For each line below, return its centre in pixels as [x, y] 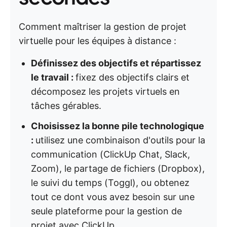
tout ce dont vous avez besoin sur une [113, 197]
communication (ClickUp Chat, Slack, [110, 154]
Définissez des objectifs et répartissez [116, 63]
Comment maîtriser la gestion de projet [103, 27]
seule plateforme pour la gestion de [106, 211]
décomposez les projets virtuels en [105, 91]
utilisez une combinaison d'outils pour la [120, 140]
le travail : [53, 77]
